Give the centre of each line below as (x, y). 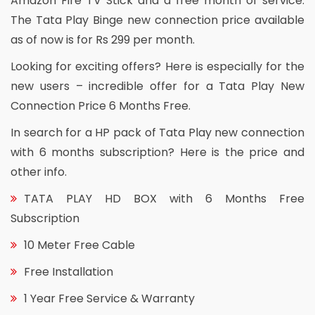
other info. (39, 172)
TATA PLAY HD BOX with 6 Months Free (164, 198)
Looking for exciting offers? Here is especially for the (157, 66)
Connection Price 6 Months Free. (101, 105)
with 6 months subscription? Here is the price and (157, 152)
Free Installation (69, 271)
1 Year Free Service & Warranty (109, 298)
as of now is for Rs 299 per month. (103, 39)
